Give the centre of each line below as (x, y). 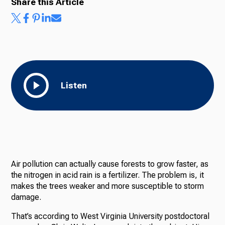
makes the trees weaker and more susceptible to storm (108, 186)
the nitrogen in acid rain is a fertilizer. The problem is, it (108, 175)
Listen (74, 86)
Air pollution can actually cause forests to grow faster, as (110, 164)
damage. (26, 197)
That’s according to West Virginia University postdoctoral (110, 216)
